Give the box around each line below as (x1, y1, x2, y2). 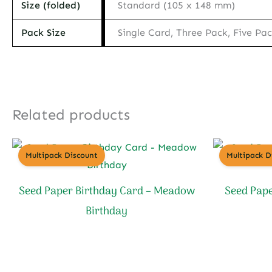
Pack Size (21, 27, 66, 39)
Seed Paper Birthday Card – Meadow (18, 182, 195, 200)
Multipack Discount (25, 150, 98, 160)
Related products (12, 105, 130, 123)
